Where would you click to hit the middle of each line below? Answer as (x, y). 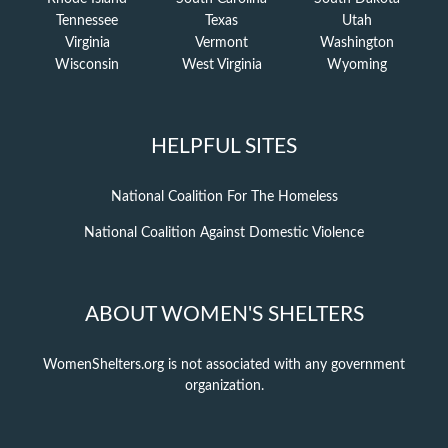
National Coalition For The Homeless (224, 197)
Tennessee (87, 21)
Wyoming (356, 65)
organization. (224, 386)
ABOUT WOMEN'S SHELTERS (224, 315)
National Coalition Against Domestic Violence (224, 233)
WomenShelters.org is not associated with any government (224, 365)
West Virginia (221, 65)
